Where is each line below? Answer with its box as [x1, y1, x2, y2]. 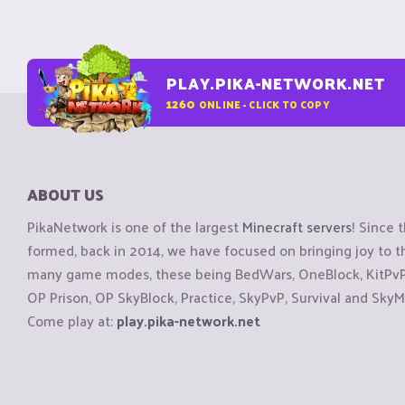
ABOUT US [27, 181, 104, 208]
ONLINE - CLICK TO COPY [198, 94, 330, 113]
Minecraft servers [242, 213, 352, 240]
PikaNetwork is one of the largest [27, 213, 242, 240]
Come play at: [27, 307, 117, 334]
